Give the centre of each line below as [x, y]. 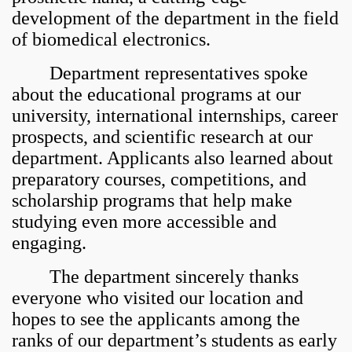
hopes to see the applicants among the [156, 319]
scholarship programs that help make [152, 201]
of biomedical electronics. [111, 40]
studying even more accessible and [144, 222]
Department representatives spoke [160, 73]
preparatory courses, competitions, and [159, 180]
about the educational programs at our [156, 95]
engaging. [49, 243]
